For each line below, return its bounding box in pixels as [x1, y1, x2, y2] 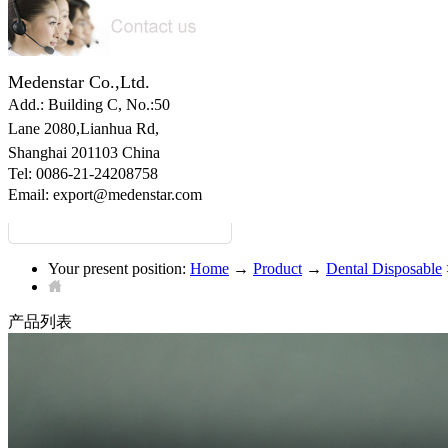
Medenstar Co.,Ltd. [8, 72, 155, 92]
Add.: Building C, [8, 96, 126, 113]
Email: [8, 186, 53, 203]
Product [253, 260, 302, 277]
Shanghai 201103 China [8, 144, 160, 161]
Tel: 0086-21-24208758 [8, 165, 158, 182]
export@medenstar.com [53, 186, 202, 203]
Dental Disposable [326, 260, 442, 277]
